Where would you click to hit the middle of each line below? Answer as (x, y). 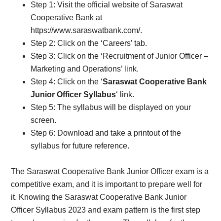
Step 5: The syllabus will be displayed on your (111, 107)
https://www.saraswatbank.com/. (87, 30)
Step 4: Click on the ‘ (67, 82)
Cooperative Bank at (67, 18)
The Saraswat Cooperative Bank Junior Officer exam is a (110, 171)
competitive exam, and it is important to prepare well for (107, 184)
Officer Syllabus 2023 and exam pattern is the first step (106, 210)
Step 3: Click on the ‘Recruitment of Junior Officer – (120, 56)
